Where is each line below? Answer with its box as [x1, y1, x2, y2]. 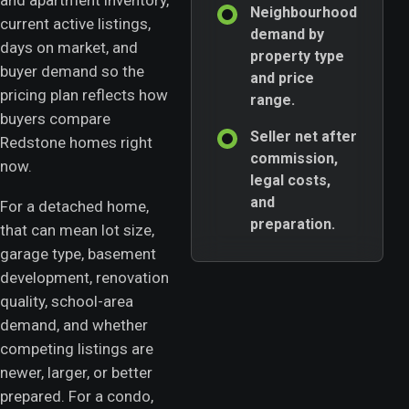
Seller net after [250, 128, 357, 146]
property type [250, 47, 344, 66]
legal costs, [250, 172, 330, 190]
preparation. [250, 215, 335, 234]
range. [250, 91, 295, 110]
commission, [250, 150, 338, 168]
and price [250, 69, 314, 88]
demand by [250, 26, 324, 44]
